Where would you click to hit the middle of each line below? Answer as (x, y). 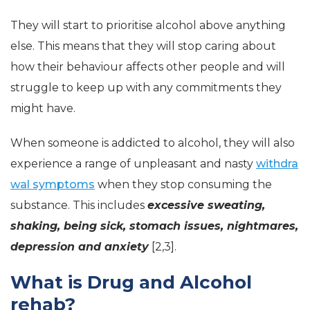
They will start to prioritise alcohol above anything (148, 25)
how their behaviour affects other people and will (148, 66)
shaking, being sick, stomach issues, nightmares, (154, 226)
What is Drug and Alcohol (131, 282)
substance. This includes (79, 205)
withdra (277, 163)
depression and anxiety (80, 246)
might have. (43, 108)
